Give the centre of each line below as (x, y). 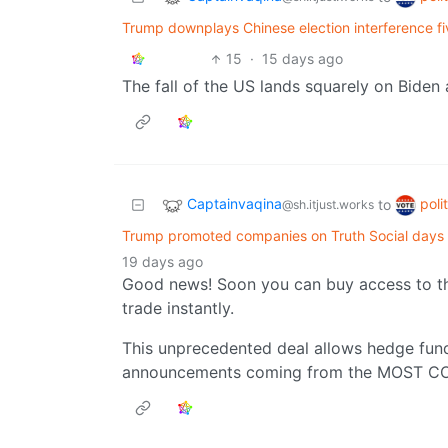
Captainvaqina (234, 204)
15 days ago (303, 59)
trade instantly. (178, 308)
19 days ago (162, 262)
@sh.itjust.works (328, 205)
